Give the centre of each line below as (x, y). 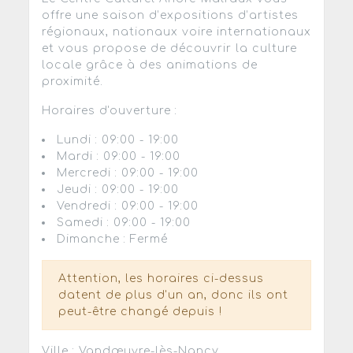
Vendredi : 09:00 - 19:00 (127, 206)
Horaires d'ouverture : (109, 111)
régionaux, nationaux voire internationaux (176, 32)
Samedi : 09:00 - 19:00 (123, 223)
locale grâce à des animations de (149, 65)
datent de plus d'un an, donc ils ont (173, 295)
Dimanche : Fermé (112, 240)
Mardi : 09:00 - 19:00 (118, 157)
